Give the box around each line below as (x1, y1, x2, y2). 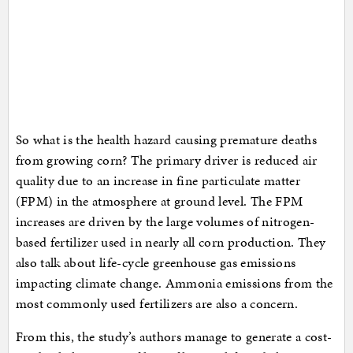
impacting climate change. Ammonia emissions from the (15, 273, 333, 292)
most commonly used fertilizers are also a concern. (15, 293, 299, 313)
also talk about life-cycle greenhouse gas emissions (15, 252, 296, 272)
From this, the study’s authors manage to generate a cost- (15, 326, 333, 346)
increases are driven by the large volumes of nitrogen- (15, 211, 315, 231)
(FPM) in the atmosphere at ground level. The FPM (15, 191, 303, 210)
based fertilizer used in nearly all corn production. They (15, 232, 326, 251)
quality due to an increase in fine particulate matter (15, 170, 301, 190)
